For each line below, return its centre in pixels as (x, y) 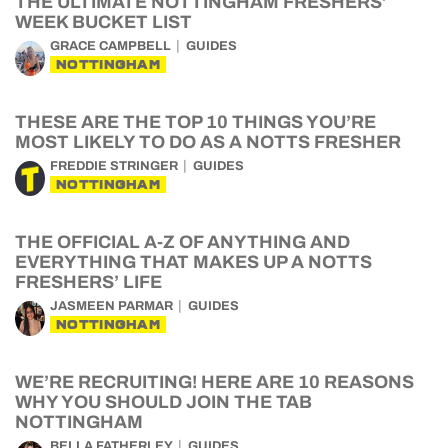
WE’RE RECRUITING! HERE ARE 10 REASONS (214, 382)
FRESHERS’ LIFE (88, 282)
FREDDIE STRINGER (114, 166)
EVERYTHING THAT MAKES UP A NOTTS (193, 262)
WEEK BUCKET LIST (103, 22)
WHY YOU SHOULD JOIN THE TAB (163, 402)
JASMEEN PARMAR (111, 306)
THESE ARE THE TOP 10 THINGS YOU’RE (195, 122)
